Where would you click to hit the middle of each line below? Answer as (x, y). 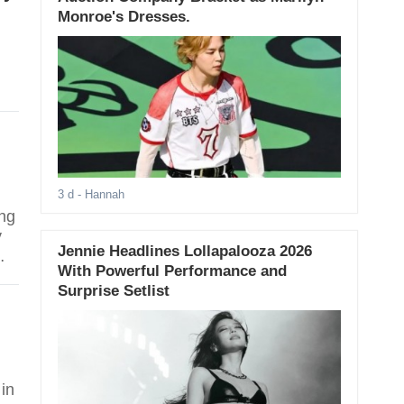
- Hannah (99, 195)
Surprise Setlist (113, 291)
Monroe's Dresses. (124, 17)
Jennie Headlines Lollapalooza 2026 (184, 252)
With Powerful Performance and (172, 271)
